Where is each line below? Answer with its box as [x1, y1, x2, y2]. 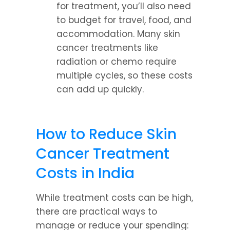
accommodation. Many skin [56, 28, 180, 40]
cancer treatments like [56, 42, 158, 54]
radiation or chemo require [56, 55, 177, 68]
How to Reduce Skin [36, 124, 177, 144]
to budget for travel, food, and [56, 14, 191, 26]
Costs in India [36, 163, 135, 183]
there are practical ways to [36, 205, 157, 218]
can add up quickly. [56, 83, 144, 95]
